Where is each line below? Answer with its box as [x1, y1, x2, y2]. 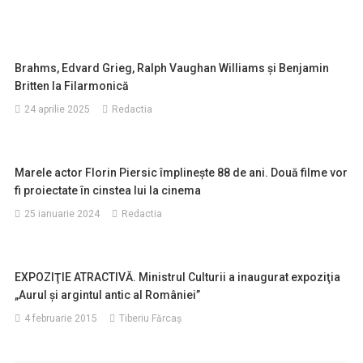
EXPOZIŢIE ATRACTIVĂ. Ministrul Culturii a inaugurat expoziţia [15, 271, 341, 284]
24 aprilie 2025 [24, 104, 91, 116]
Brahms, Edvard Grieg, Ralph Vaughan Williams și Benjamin [15, 62, 330, 75]
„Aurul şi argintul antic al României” [15, 288, 201, 302]
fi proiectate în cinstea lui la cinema [15, 184, 202, 198]
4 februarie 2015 [24, 313, 98, 325]
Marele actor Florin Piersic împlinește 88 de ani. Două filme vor [15, 166, 348, 180]
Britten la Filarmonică [15, 79, 130, 93]
